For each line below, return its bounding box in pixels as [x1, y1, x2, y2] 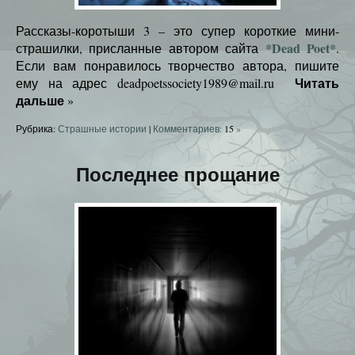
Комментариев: [153, 121, 224, 135]
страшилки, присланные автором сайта [16, 39, 259, 56]
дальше [16, 90, 64, 109]
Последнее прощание [75, 163, 280, 185]
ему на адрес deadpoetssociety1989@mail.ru [16, 74, 284, 91]
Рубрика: [16, 121, 58, 135]
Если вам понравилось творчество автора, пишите [16, 56, 339, 74]
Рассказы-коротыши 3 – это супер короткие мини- [16, 21, 339, 39]
